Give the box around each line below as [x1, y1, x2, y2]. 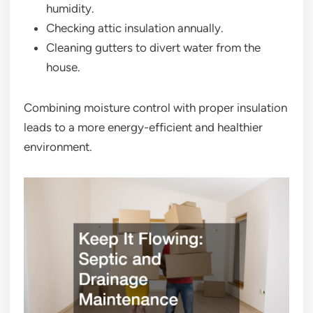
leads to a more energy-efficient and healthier [24, 120, 263, 135]
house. [46, 60, 80, 75]
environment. [24, 140, 92, 154]
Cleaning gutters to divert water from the [46, 41, 261, 55]
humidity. [46, 1, 94, 16]
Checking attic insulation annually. [46, 21, 224, 36]
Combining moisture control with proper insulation [24, 101, 287, 115]
